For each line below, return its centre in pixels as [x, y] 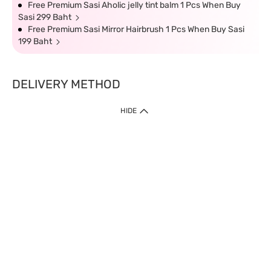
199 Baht [35, 41]
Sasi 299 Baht [45, 17]
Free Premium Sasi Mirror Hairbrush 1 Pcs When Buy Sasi [136, 29]
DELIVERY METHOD [66, 84]
